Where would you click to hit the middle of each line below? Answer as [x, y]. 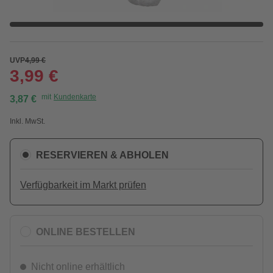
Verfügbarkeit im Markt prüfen [83, 185]
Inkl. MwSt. [27, 121]
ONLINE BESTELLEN [86, 232]
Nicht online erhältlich [78, 267]
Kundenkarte [75, 97]
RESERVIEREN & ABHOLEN [102, 155]
